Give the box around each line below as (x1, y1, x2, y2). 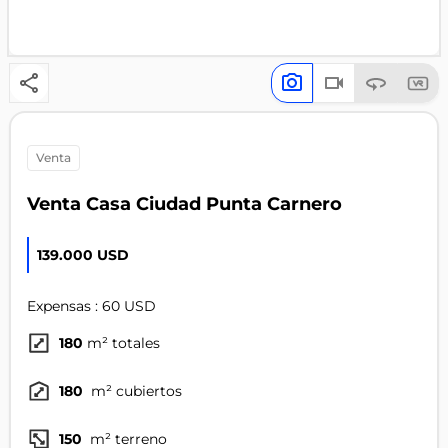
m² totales (86, 334, 160, 353)
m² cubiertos (86, 382, 182, 401)
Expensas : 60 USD (26, 297, 156, 316)
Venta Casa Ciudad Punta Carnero (26, 193, 342, 215)
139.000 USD (36, 246, 129, 265)
